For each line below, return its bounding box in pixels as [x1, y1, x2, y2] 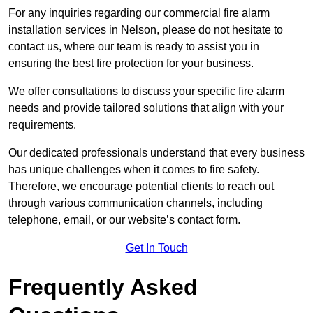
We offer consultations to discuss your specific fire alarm [8, 85, 284, 98]
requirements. [8, 119, 76, 131]
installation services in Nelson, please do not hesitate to [8, 24, 283, 36]
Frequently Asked [8, 275, 198, 300]
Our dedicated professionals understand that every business [8, 147, 305, 159]
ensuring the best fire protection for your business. [8, 57, 254, 70]
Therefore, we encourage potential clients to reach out [8, 180, 274, 193]
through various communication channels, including [8, 197, 263, 210]
